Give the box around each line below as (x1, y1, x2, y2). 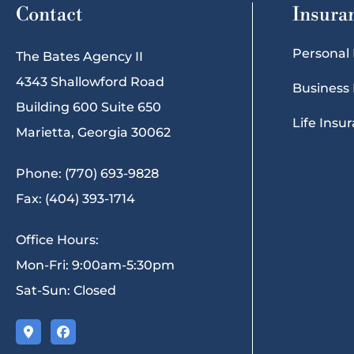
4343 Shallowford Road (16, 73, 164, 89)
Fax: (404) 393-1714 (16, 190, 135, 206)
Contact (16, 2, 83, 27)
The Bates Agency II (16, 48, 143, 64)
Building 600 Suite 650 (16, 99, 161, 115)
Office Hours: (16, 232, 99, 247)
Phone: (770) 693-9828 (16, 165, 159, 181)
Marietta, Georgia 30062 (16, 124, 171, 140)
